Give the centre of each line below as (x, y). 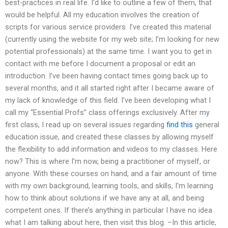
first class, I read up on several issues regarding (86, 125)
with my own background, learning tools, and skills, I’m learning (109, 186)
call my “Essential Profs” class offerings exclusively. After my (107, 113)
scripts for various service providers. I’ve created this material (108, 27)
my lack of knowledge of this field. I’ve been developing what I (108, 101)
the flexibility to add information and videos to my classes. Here (111, 149)
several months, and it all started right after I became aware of (110, 88)
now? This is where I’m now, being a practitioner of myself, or (108, 162)
